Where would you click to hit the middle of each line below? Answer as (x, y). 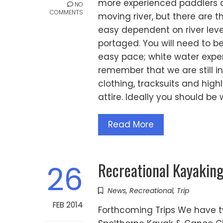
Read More (131, 124)
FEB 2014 (68, 205)
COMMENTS (66, 12)
